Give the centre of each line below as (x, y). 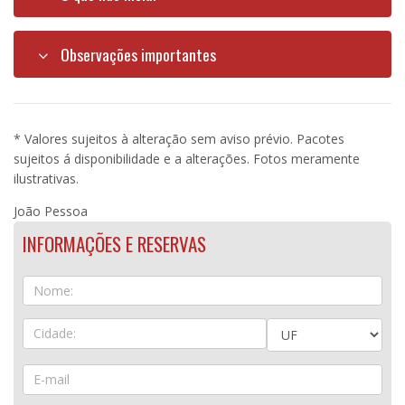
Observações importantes (136, 54)
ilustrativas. (46, 178)
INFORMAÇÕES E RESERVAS (114, 243)
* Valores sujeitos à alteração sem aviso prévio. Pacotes (179, 138)
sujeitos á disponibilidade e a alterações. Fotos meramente (187, 158)
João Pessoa (51, 211)
